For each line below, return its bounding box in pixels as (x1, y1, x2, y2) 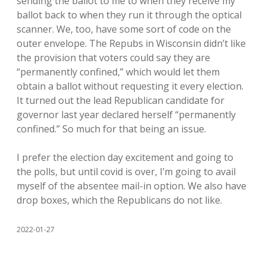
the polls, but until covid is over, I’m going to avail (17, 165, 236, 178)
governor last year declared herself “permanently (17, 108, 236, 121)
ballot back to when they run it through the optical (17, 8, 242, 21)
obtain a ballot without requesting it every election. (17, 80, 243, 93)
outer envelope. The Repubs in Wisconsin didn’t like (17, 37, 246, 50)
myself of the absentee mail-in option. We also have (17, 179, 246, 192)
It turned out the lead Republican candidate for (17, 94, 224, 107)
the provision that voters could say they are (17, 51, 210, 64)
